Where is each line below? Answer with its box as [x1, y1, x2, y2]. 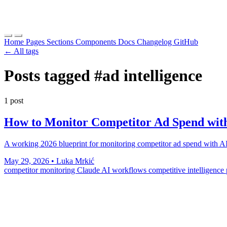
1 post [4, 96, 23, 105]
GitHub [174, 37, 198, 46]
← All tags [4, 47, 39, 55]
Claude [77, 165, 101, 174]
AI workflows [101, 165, 148, 174]
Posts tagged [4, 66, 94, 85]
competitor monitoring [4, 165, 77, 174]
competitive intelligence [148, 165, 226, 174]
